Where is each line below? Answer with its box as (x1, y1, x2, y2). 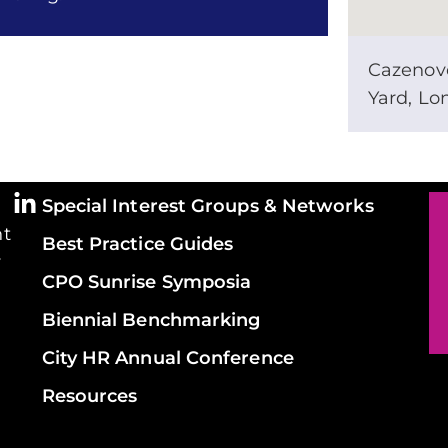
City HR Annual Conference (41, 346, 294, 369)
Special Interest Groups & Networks (41, 194, 374, 217)
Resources (41, 384, 138, 407)
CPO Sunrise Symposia (41, 270, 252, 293)
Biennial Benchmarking (41, 308, 261, 331)
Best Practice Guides (41, 232, 234, 255)
